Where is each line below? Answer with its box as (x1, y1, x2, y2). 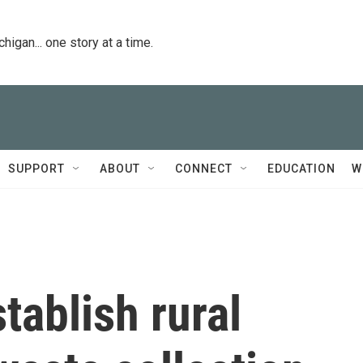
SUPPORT (8, 162, 65, 175)
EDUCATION (267, 162, 335, 175)
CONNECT (175, 162, 233, 175)
